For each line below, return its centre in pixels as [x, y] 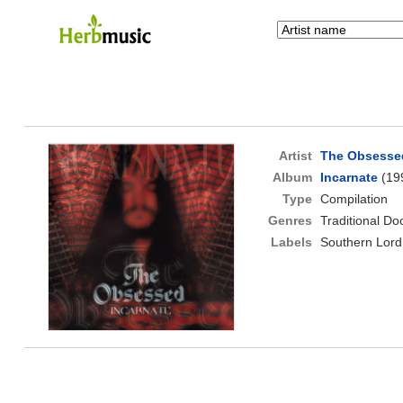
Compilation [354, 199]
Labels [291, 242]
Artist [295, 156]
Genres [290, 221]
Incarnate [349, 178]
